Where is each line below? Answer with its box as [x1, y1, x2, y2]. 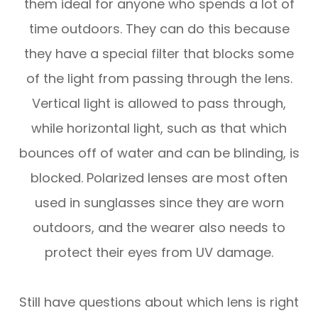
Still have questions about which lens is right [19, 292, 299, 311]
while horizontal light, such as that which [31, 119, 287, 137]
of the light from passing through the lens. [26, 69, 292, 87]
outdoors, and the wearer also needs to [33, 218, 285, 236]
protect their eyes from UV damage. [45, 243, 273, 261]
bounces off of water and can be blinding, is [18, 143, 300, 162]
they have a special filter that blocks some [24, 44, 294, 62]
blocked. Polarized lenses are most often [31, 168, 287, 187]
